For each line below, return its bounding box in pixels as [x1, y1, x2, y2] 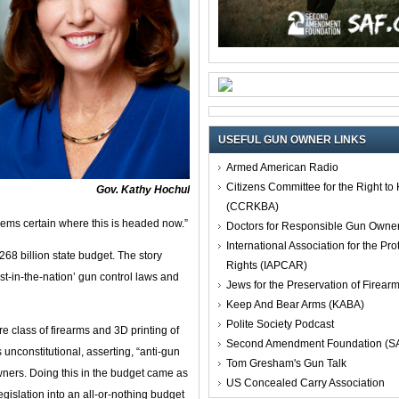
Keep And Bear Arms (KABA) [226, 297, 364, 311]
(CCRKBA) [226, 199, 279, 213]
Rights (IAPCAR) [226, 258, 307, 272]
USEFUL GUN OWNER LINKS [218, 133, 366, 146]
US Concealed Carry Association [226, 376, 385, 389]
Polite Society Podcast [226, 317, 334, 330]
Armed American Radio [226, 160, 338, 174]
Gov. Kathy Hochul [96, 183, 190, 196]
